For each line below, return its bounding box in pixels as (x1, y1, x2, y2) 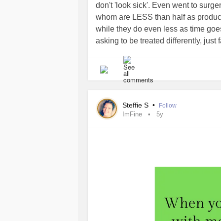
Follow (159, 102, 177, 109)
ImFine (122, 110, 142, 118)
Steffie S (122, 101, 150, 109)
